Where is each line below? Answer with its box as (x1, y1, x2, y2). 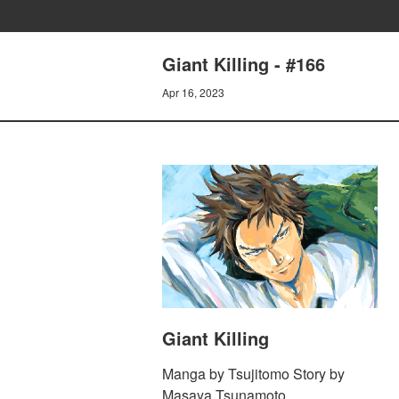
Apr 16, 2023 (162, 85, 224, 100)
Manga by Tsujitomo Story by (162, 363, 345, 385)
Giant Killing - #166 (162, 51, 325, 77)
